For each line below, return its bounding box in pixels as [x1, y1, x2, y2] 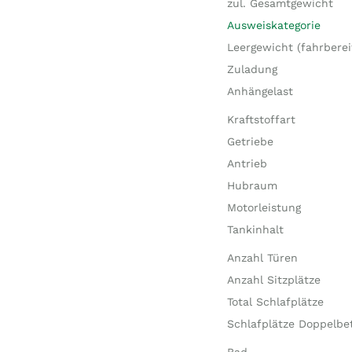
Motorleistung [226, 201, 301, 214]
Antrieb [226, 157, 267, 170]
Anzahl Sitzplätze [226, 273, 321, 286]
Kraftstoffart [226, 113, 295, 126]
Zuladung [226, 63, 277, 75]
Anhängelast [226, 85, 293, 97]
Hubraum [226, 179, 277, 192]
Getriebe [226, 135, 273, 148]
